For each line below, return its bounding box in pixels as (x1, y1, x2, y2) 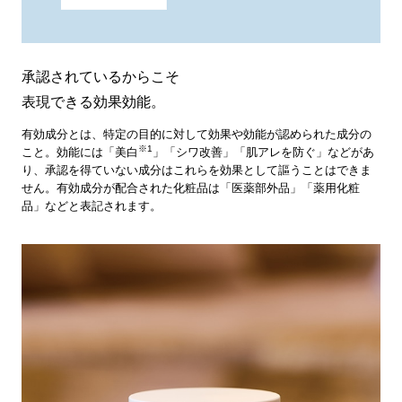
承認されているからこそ (21, 69, 179, 85)
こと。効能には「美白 (21, 145, 138, 160)
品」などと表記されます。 (21, 199, 162, 214)
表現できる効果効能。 (21, 94, 165, 110)
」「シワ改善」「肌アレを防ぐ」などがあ (152, 145, 374, 160)
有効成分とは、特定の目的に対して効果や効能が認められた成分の (21, 127, 371, 142)
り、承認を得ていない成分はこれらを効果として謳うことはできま (21, 163, 371, 178)
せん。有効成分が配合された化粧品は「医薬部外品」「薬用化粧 (21, 181, 360, 196)
